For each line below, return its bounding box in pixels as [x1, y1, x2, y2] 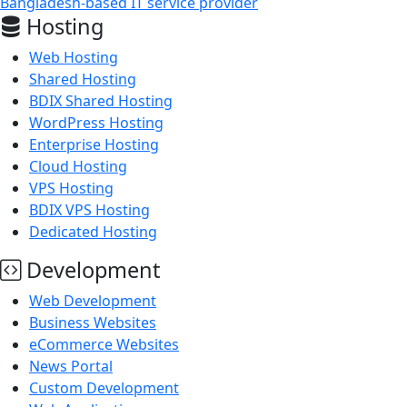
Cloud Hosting [29, 156, 127, 177]
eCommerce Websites [29, 334, 179, 355]
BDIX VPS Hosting [29, 200, 150, 221]
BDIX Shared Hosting [29, 91, 173, 112]
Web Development [29, 291, 156, 312]
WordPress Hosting [29, 113, 164, 134]
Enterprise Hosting [29, 134, 159, 155]
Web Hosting [29, 47, 118, 68]
